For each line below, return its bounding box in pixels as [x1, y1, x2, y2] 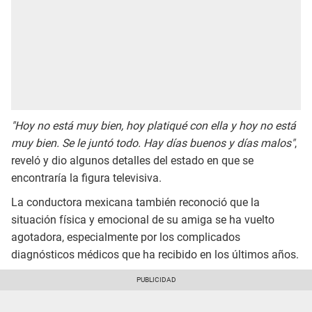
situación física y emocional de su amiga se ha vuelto [11, 212, 274, 226]
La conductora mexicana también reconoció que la [11, 195, 260, 209]
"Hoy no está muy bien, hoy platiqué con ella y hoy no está [11, 119, 296, 133]
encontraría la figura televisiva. [11, 171, 162, 185]
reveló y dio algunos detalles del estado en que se [11, 154, 253, 168]
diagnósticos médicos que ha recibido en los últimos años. [11, 247, 299, 261]
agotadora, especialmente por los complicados [11, 230, 240, 244]
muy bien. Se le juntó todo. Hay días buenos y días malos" [11, 136, 295, 150]
